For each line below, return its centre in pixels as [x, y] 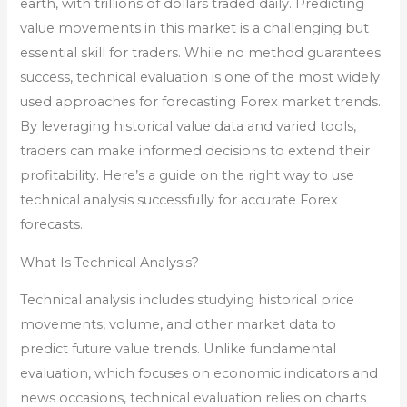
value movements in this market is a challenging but [195, 28]
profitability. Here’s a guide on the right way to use [188, 175]
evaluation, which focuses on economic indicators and [199, 374]
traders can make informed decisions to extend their [195, 150]
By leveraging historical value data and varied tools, [189, 126]
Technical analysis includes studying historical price [188, 300]
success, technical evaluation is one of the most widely [200, 77]
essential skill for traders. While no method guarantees [201, 52]
